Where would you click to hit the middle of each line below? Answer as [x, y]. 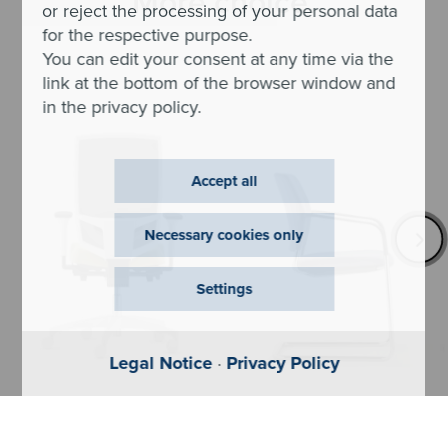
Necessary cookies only [224, 235]
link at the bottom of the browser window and [219, 82]
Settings [224, 289]
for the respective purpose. [147, 34]
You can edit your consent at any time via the [218, 58]
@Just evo [105, 412]
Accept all [224, 181]
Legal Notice [160, 363]
